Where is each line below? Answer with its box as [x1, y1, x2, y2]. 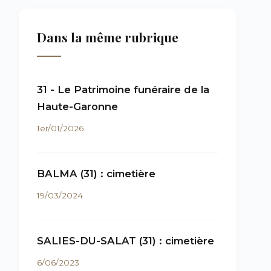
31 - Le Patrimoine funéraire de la [37, 83, 209, 96]
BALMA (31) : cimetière [37, 168, 155, 180]
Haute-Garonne [37, 100, 118, 113]
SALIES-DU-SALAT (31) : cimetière [37, 235, 214, 247]
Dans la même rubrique [37, 28, 178, 45]
